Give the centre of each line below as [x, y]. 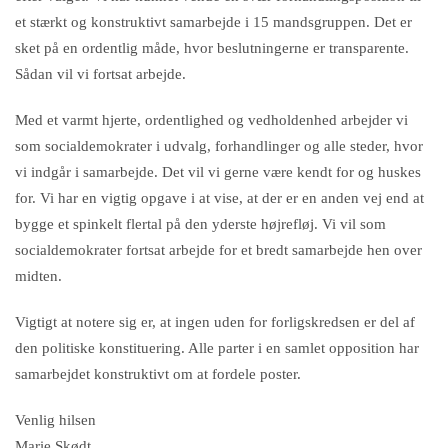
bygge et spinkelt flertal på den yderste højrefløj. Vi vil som [200, 224]
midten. [38, 276]
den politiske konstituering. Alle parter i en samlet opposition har [217, 348]
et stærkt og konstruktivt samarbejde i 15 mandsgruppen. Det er [213, 22]
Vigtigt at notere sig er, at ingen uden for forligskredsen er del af [215, 322]
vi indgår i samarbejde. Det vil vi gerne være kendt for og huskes [218, 172]
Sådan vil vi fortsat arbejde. [100, 74]
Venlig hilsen [57, 420]
